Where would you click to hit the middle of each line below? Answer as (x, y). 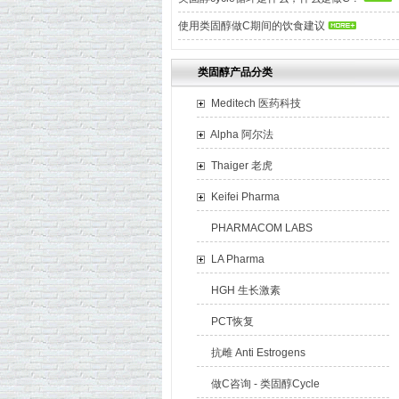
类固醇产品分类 (235, 72)
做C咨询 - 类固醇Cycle (265, 384)
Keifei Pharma (245, 197)
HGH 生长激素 (246, 290)
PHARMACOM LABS (262, 228)
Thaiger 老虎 (242, 166)
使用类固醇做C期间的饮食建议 (251, 26)
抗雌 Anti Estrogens (258, 353)
